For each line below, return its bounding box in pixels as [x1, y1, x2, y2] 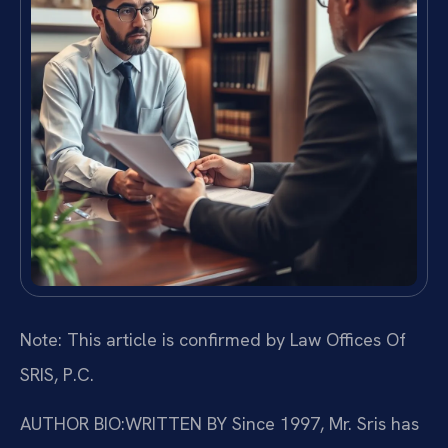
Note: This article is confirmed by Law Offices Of [20, 327, 406, 351]
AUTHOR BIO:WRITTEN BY [20, 412, 227, 436]
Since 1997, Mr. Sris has [227, 412, 419, 436]
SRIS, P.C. [20, 362, 94, 386]
